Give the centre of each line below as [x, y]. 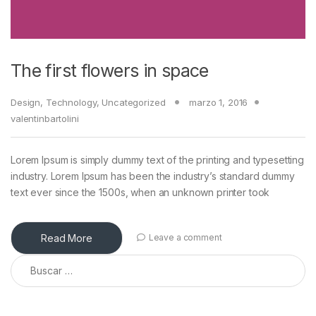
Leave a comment [185, 238]
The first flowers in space [110, 70]
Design [26, 102]
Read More [67, 238]
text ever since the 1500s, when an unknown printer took [140, 192]
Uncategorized [134, 102]
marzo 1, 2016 [219, 102]
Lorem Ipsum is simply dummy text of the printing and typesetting [158, 159]
